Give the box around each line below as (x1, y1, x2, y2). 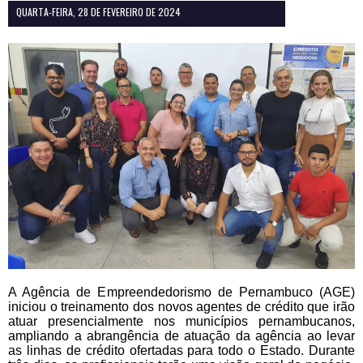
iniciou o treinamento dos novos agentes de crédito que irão (8, 299, 355, 314)
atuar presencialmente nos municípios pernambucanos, (8, 314, 355, 328)
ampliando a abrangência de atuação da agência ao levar (8, 328, 355, 343)
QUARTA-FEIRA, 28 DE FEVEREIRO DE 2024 (16, 4, 181, 19)
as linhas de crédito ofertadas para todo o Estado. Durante (8, 343, 355, 357)
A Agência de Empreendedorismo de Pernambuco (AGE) (8, 284, 355, 299)
